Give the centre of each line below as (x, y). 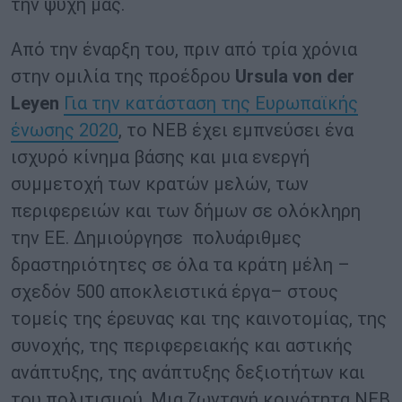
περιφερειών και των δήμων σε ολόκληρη (186, 211)
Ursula (262, 77)
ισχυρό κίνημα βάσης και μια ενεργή (160, 157)
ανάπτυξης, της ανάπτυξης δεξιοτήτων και (188, 373)
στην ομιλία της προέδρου (123, 77)
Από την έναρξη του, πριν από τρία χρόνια (184, 50)
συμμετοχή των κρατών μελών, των (160, 184)
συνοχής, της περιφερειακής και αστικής (182, 346)
